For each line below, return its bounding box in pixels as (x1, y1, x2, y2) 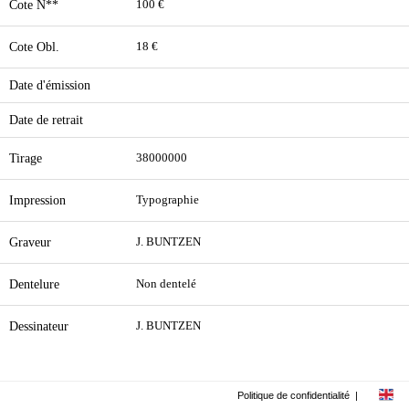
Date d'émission (9, 78, 90, 92)
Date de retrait (9, 112, 83, 127)
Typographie (136, 194, 199, 206)
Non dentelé (136, 278, 196, 290)
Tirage (9, 151, 42, 165)
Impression (9, 193, 66, 207)
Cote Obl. (9, 39, 59, 54)
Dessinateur (9, 319, 68, 333)
